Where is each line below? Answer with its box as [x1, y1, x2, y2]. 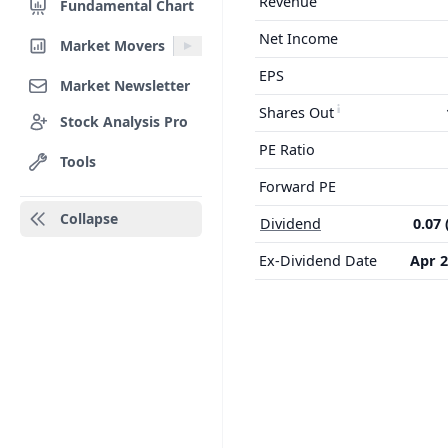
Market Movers [60, 35, 165, 55]
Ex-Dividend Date [259, 251, 377, 270]
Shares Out [259, 103, 334, 122]
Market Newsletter [60, 75, 190, 95]
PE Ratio [259, 140, 315, 159]
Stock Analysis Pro [60, 111, 188, 131]
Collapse [60, 209, 118, 228]
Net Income [259, 29, 338, 48]
